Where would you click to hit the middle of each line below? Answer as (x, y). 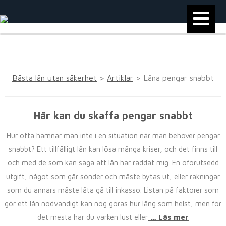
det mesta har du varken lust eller (93, 217)
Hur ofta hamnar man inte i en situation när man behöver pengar (113, 135)
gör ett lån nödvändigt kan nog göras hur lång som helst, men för (113, 204)
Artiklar (120, 78)
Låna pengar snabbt (179, 78)
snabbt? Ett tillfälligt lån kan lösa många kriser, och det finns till (113, 149)
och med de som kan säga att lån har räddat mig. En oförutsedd (113, 163)
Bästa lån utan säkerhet (54, 78)
